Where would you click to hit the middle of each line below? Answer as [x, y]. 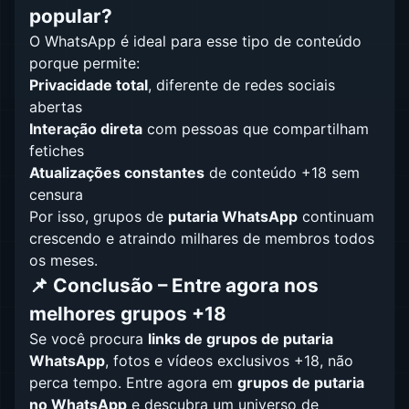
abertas [56, 107]
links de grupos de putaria [241, 339]
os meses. [63, 260]
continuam [336, 216]
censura [56, 194]
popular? [71, 16]
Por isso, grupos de [99, 216]
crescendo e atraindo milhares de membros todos [202, 238]
